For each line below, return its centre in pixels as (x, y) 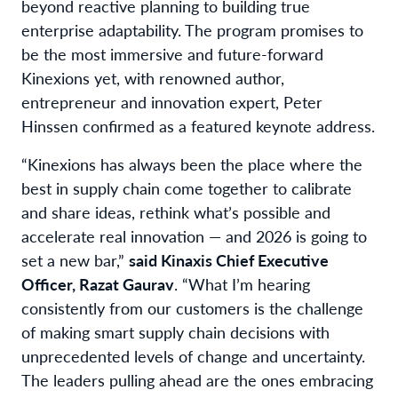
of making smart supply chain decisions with (175, 331)
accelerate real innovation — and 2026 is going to (194, 235)
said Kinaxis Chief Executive (229, 259)
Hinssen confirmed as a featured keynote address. (198, 125)
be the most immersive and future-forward (172, 53)
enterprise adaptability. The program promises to (192, 29)
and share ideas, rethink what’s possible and (176, 211)
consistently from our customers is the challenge (192, 307)
